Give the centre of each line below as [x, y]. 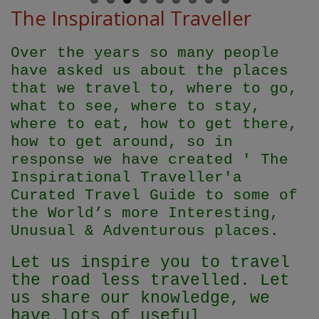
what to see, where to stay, [136, 107]
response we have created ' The [150, 160]
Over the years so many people [145, 53]
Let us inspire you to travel [150, 263]
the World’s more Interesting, [145, 214]
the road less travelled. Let [150, 281]
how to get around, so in [122, 142]
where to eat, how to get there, [154, 125]
